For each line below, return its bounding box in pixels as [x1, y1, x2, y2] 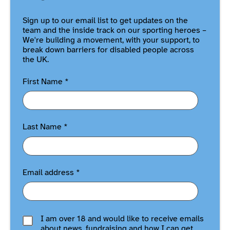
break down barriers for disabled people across [23, 45, 194, 54]
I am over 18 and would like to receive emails [41, 215, 204, 224]
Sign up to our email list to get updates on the [23, 16, 188, 25]
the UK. [23, 55, 49, 64]
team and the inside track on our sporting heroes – [23, 26, 206, 35]
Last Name [23, 123, 62, 132]
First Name [23, 77, 63, 86]
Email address [23, 168, 74, 177]
